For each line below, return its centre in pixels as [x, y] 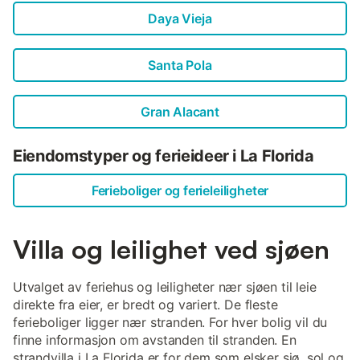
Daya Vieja [180, 19]
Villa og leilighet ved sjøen [171, 250]
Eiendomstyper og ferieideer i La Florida [164, 156]
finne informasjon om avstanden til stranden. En [155, 340]
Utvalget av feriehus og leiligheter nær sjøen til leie [165, 287]
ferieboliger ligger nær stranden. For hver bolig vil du [170, 323]
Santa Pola [180, 65]
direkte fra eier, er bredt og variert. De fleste [145, 305]
